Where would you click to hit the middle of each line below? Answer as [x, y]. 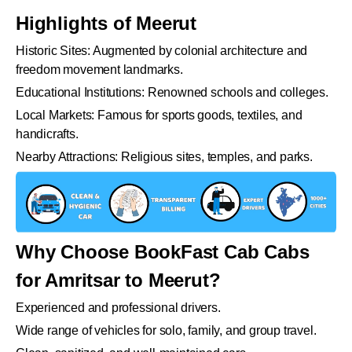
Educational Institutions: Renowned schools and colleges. [172, 92]
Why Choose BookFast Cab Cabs [163, 252]
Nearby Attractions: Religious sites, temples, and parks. [164, 156]
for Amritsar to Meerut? [118, 280]
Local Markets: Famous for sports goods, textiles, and [159, 115]
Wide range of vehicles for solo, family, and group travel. [166, 331]
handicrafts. [47, 134]
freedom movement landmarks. [99, 69]
